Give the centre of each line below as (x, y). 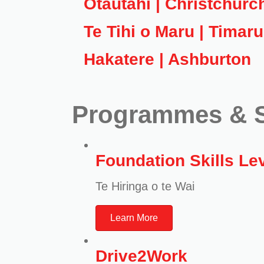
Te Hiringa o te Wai (145, 186)
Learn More (134, 218)
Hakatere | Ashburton (167, 59)
